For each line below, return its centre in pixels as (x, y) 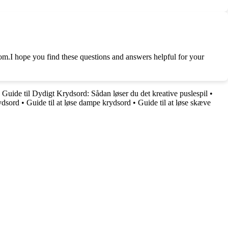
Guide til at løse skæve (174, 102)
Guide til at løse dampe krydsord (79, 102)
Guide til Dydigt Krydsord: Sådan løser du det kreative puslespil (105, 93)
